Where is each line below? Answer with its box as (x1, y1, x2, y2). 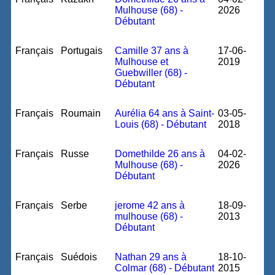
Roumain (61, 108, 101, 118)
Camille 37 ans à (115, 45, 189, 56)
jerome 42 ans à (115, 200, 185, 211)
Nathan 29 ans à (115, 252, 187, 262)
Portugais (61, 45, 103, 56)
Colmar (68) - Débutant (115, 263, 215, 273)
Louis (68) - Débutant (115, 119, 207, 130)
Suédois (61, 252, 98, 262)
